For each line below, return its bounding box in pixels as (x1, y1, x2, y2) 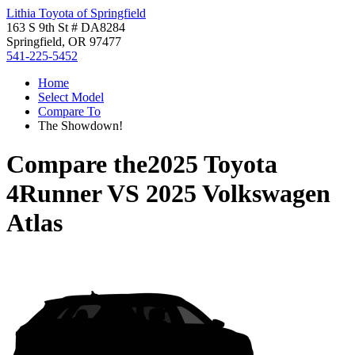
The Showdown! (38, 119, 123, 132)
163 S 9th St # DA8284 (6, 21, 125, 34)
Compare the (6, 150, 147, 179)
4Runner (6, 179, 101, 208)
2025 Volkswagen (146, 179, 330, 208)
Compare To (38, 105, 101, 118)
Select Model (38, 90, 104, 104)
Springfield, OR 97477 (6, 35, 121, 48)
